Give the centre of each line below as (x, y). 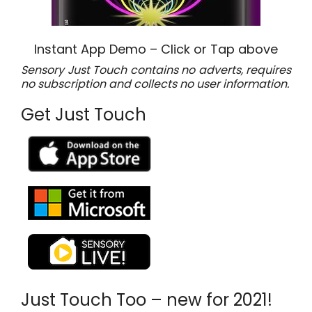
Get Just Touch (84, 115)
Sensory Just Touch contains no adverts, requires (156, 70)
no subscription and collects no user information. (155, 84)
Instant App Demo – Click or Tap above (156, 49)
